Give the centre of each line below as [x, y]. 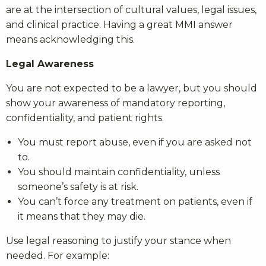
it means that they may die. [82, 217]
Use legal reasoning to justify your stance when [118, 241]
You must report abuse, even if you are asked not [135, 142]
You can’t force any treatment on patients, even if [135, 202]
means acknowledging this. [70, 40]
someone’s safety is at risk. [78, 187]
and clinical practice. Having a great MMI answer [119, 25]
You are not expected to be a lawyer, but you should [132, 88]
